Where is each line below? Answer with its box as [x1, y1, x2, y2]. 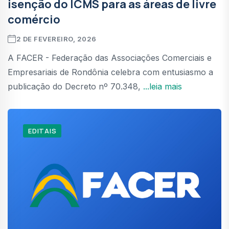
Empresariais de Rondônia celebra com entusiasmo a [8, 66, 213, 77]
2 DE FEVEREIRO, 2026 [16, 34, 97, 43]
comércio [8, 11, 60, 27]
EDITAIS [28, 126, 57, 135]
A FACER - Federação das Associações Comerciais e [8, 52, 212, 63]
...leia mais [143, 81, 182, 91]
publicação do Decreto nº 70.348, [8, 81, 143, 91]
